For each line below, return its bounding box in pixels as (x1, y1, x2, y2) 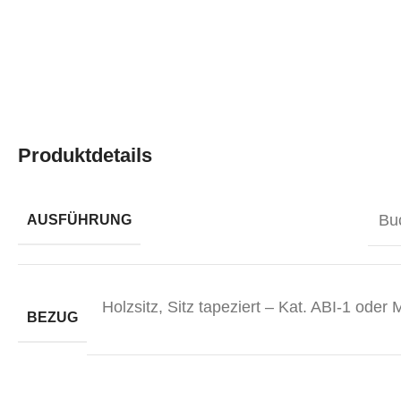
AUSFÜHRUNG (27, 211, 132, 227)
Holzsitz (102, 297, 158, 316)
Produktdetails (18, 143, 152, 166)
